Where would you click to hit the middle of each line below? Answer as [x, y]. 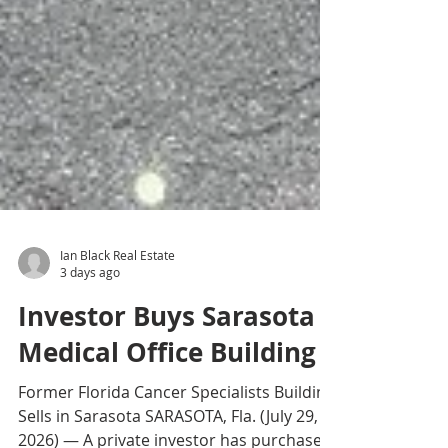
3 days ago [90, 327]
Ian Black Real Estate [117, 309]
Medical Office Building [167, 407]
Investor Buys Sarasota [166, 371]
